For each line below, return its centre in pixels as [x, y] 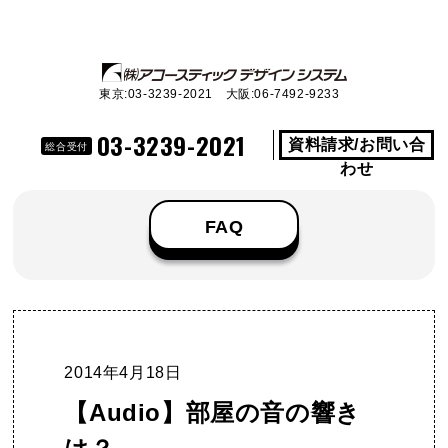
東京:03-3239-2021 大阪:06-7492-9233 [219, 94]
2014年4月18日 [123, 372]
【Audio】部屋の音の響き [212, 412]
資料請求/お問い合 [356, 144]
